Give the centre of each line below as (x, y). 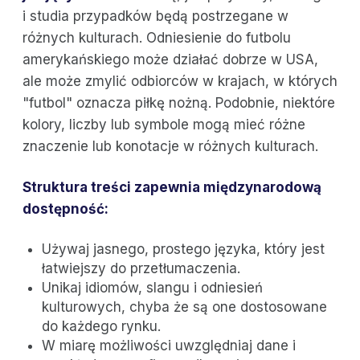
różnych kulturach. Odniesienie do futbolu (157, 38)
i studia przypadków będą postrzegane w (155, 16)
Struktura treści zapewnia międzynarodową (172, 188)
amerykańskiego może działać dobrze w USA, (170, 60)
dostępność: (65, 209)
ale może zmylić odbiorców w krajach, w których (180, 82)
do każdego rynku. (101, 327)
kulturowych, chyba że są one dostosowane (184, 307)
